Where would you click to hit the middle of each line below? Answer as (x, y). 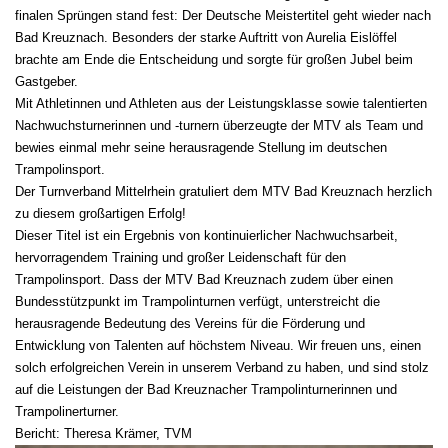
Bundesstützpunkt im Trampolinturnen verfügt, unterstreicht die (197, 301)
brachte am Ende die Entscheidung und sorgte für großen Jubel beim (214, 59)
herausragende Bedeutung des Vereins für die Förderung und (190, 323)
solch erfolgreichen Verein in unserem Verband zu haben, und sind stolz (222, 367)
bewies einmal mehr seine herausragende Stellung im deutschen (201, 147)
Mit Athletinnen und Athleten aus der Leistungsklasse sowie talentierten (221, 103)
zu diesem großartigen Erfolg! (100, 213)
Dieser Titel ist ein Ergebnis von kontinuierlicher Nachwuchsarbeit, (206, 235)
